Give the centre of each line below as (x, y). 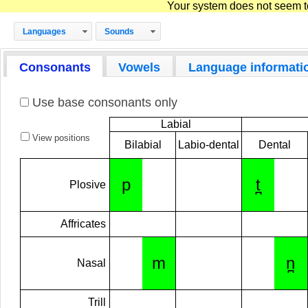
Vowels (140, 67)
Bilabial (143, 145)
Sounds (120, 31)
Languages (44, 31)
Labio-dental (209, 145)
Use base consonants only (103, 103)
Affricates (84, 224)
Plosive (88, 185)
